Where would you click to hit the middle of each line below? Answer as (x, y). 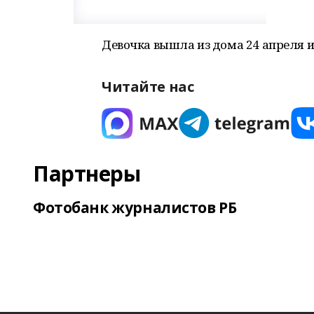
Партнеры (87, 173)
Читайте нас (148, 87)
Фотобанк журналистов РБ (135, 207)
